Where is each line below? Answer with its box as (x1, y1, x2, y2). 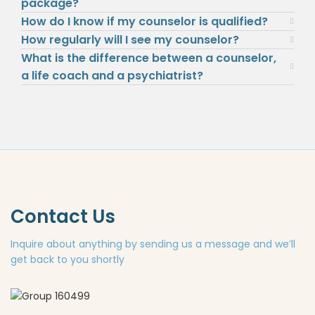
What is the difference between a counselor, (21, 50, 276, 66)
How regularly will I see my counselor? (21, 32, 239, 48)
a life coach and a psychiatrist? (21, 67, 203, 84)
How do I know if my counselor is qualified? (21, 13, 268, 30)
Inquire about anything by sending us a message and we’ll (11, 236, 295, 251)
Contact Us (11, 203, 115, 229)
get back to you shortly (11, 252, 124, 266)
